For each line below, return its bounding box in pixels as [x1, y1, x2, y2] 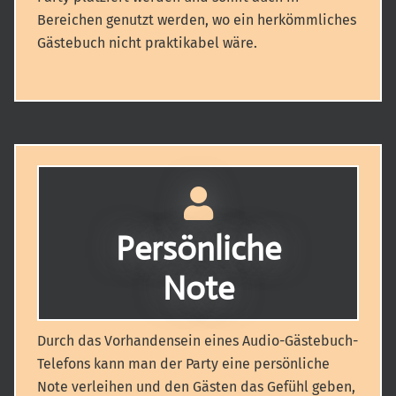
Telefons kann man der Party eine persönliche [37, 355, 330, 372]
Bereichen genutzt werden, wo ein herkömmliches [37, 11, 356, 28]
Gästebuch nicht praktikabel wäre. [37, 34, 257, 51]
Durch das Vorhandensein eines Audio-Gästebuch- [37, 332, 358, 349]
